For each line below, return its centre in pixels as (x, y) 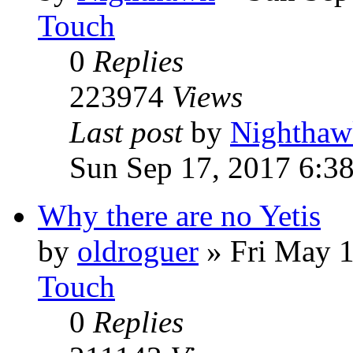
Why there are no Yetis (179, 216)
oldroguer (138, 251)
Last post (130, 132)
